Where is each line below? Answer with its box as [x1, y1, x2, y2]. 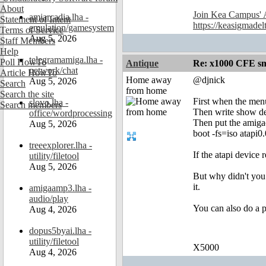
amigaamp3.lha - [29, 183, 91, 193]
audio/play [29, 194, 68, 204]
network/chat [29, 65, 78, 75]
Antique [126, 58, 159, 69]
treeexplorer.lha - [29, 140, 92, 150]
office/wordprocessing [29, 108, 112, 118]
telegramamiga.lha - [29, 55, 103, 65]
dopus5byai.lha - [29, 226, 91, 236]
